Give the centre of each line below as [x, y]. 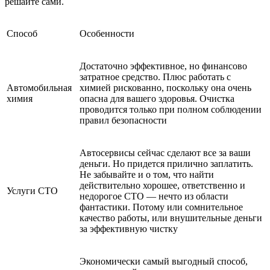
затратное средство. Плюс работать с [155, 77]
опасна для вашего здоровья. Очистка [157, 98]
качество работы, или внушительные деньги [171, 218]
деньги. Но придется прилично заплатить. [166, 163]
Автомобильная [39, 87]
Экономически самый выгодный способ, [164, 261]
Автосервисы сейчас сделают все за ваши [165, 152]
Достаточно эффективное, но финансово [163, 66]
